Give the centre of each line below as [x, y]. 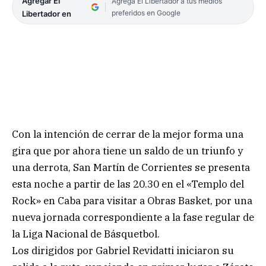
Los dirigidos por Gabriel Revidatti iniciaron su [123, 250]
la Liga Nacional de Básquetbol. [86, 234]
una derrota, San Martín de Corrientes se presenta [131, 167]
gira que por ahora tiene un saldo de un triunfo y [127, 151]
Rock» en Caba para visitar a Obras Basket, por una [132, 200]
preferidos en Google [146, 12]
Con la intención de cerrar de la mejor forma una [128, 134]
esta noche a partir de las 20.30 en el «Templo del [128, 184]
